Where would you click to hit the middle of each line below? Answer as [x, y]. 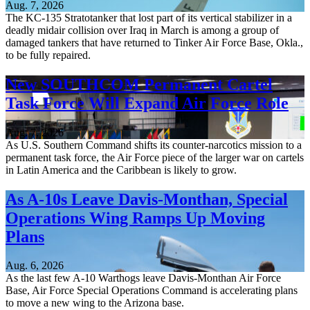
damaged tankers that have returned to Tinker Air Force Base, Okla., [154, 42]
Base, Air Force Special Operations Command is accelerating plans [152, 291]
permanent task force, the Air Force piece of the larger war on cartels [155, 157]
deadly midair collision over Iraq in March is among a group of [142, 30]
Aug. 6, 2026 [35, 266]
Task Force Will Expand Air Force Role [147, 103]
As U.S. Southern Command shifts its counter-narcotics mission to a [154, 145]
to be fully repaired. [48, 55]
